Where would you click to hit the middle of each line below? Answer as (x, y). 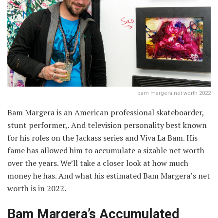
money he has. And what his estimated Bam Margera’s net (109, 175)
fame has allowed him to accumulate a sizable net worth (106, 150)
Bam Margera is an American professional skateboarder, (106, 112)
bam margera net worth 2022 (174, 93)
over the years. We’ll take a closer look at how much (98, 163)
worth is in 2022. (37, 188)
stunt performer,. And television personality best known (107, 125)
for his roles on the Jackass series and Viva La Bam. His (102, 137)
